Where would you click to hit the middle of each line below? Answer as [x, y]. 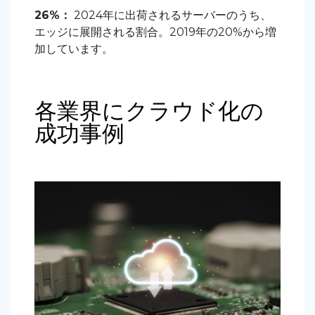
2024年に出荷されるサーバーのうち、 [171, 15]
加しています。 [74, 49]
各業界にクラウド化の [149, 111]
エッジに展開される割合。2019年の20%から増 [155, 32]
